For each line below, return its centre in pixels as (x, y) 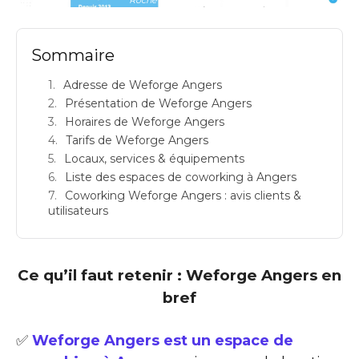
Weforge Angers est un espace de (163, 340)
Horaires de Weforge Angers (145, 121)
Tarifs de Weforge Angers (137, 140)
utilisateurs (78, 210)
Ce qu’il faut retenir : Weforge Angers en (179, 275)
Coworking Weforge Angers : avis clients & (183, 195)
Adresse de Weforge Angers (143, 85)
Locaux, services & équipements (154, 158)
